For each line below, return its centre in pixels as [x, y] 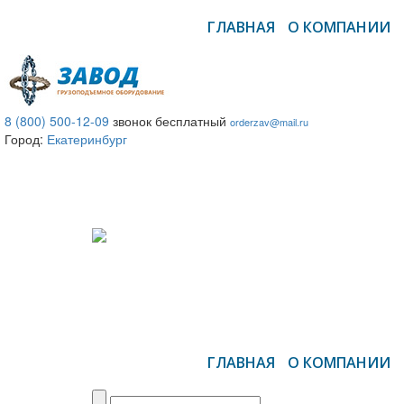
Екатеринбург [87, 139]
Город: [26, 139]
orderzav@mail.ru [269, 122]
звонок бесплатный [170, 121]
